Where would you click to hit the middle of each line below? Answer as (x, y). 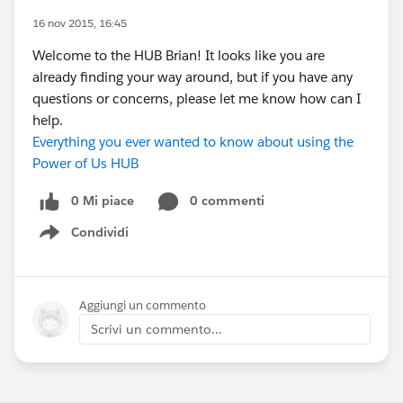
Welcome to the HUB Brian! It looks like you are (179, 55)
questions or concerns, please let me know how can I (197, 99)
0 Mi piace (103, 201)
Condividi (100, 232)
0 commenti (227, 201)
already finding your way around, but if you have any (193, 77)
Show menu (93, 242)
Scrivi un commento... (157, 329)
